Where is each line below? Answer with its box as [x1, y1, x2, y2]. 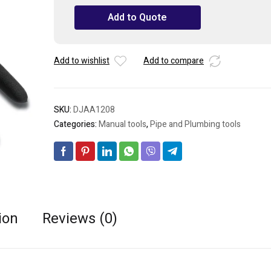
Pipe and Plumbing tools [150, 118, 241, 131]
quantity [68, 38, 99, 50]
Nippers [68, 11, 97, 24]
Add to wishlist [54, 54, 109, 67]
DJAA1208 [73, 103, 115, 116]
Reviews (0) [42, 208, 117, 229]
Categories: [54, 118, 99, 131]
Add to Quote [108, 10, 168, 25]
